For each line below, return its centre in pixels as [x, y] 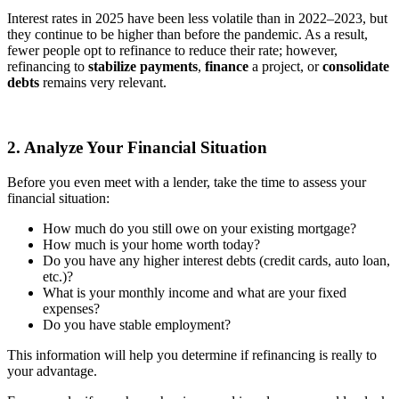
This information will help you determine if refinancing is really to [192, 354]
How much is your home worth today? [151, 244]
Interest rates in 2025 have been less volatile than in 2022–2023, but [197, 19]
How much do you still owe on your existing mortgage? [199, 228]
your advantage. [52, 370]
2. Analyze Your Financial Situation [137, 147]
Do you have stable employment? [137, 324]
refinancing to [48, 67]
